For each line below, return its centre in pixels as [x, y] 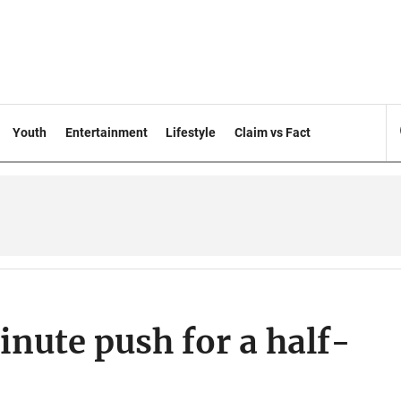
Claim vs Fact [273, 132]
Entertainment [106, 132]
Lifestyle [191, 132]
